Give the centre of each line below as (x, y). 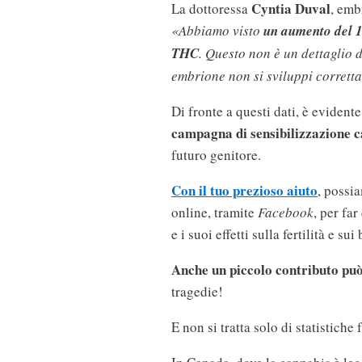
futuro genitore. (216, 155)
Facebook (285, 213)
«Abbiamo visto (217, 31)
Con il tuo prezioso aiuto (244, 191)
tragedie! (197, 292)
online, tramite (214, 213)
